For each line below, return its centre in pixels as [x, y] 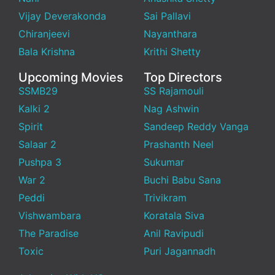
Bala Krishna [47, 51]
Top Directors [183, 77]
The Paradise [48, 233]
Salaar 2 [37, 144]
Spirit [31, 126]
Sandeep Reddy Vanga [196, 126]
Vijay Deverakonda [62, 16]
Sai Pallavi [167, 16]
